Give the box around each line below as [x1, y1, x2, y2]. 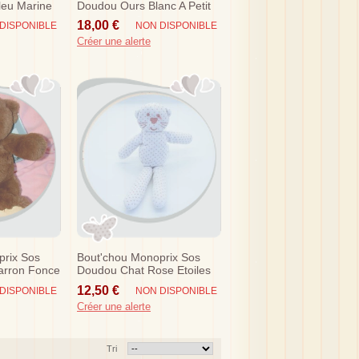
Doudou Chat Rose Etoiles [77, 264, 211, 277]
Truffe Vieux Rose [77, 276, 167, 290]
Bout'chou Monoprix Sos [77, 251, 200, 264]
